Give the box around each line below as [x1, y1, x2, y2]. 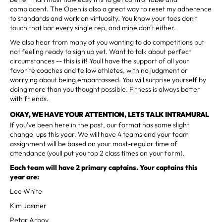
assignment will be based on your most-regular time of [10, 139, 177, 148]
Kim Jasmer [10, 201, 47, 210]
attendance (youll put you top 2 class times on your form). [10, 148, 184, 158]
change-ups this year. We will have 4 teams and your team [10, 129, 189, 139]
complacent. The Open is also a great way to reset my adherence [10, 4, 212, 13]
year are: [10, 172, 39, 181]
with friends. [10, 94, 49, 103]
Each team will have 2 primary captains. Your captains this [10, 163, 198, 172]
